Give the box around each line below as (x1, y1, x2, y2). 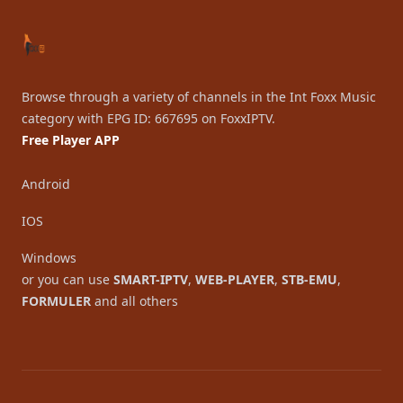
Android (22, 175, 70, 193)
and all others (91, 292, 178, 309)
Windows (22, 249, 76, 266)
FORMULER (22, 292, 91, 309)
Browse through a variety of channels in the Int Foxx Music (22, 88, 376, 105)
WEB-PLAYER (195, 271, 274, 288)
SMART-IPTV (113, 271, 188, 288)
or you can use (22, 271, 113, 288)
